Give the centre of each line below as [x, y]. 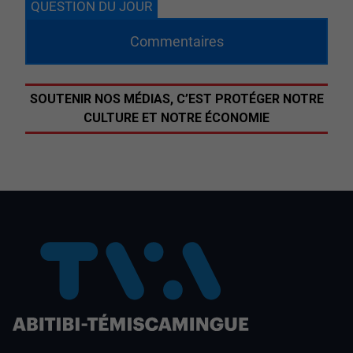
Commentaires [176, 42]
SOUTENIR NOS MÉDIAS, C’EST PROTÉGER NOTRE [176, 99]
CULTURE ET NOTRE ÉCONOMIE [176, 118]
